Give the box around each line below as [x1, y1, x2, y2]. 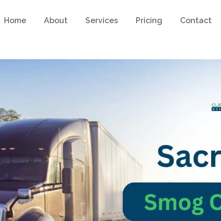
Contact [180, 16, 212, 25]
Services [85, 16, 118, 25]
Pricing [136, 16, 163, 25]
